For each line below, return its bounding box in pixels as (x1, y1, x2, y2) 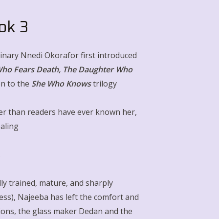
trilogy (93, 78, 117, 89)
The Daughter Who (63, 64, 132, 75)
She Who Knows (31, 78, 91, 89)
